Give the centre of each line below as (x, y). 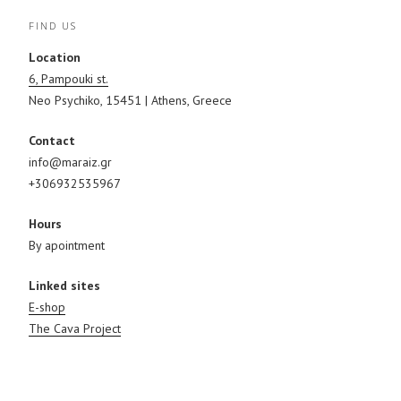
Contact (52, 141)
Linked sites (64, 286)
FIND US (53, 25)
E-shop (47, 307)
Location (55, 58)
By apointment (67, 246)
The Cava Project (75, 329)
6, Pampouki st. (68, 79)
